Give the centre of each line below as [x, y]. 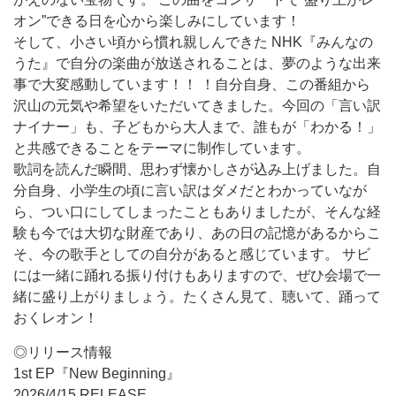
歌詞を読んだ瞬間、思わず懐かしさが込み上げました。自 [197, 169]
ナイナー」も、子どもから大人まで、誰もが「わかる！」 [197, 127]
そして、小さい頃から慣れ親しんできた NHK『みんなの [193, 42]
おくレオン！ [56, 318]
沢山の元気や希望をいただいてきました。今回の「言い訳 [197, 106]
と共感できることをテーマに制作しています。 [162, 148]
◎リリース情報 [63, 352]
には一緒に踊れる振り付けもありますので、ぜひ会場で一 [197, 275]
